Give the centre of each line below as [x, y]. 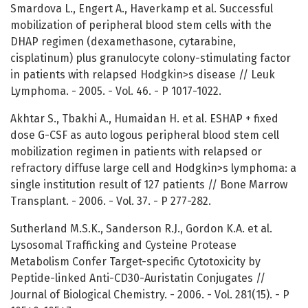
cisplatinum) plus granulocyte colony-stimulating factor [151, 58]
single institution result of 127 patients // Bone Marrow [149, 185]
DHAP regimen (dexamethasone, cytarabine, [123, 42]
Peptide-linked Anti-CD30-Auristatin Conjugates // [138, 278]
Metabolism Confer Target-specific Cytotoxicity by [135, 262]
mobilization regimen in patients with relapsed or [136, 152]
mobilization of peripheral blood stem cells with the [141, 25]
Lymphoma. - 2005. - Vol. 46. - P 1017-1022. [116, 91]
